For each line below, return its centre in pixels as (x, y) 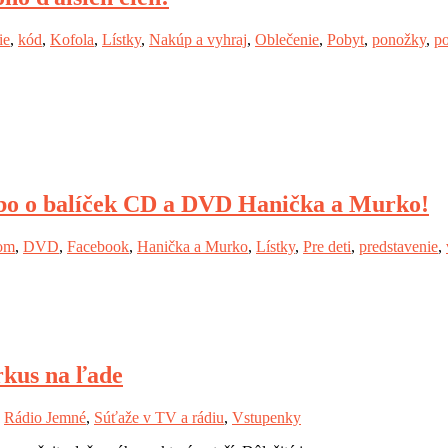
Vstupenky (266, 417)
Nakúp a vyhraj (198, 40)
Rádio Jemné (45, 417)
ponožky (399, 40)
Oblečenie (287, 40)
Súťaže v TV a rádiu (159, 417)
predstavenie (398, 246)
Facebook (98, 246)
